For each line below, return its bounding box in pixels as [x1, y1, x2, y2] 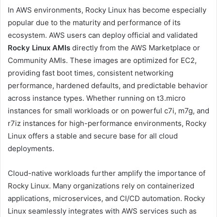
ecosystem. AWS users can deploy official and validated [8, 30, 198, 40]
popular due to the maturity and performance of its [8, 17, 181, 27]
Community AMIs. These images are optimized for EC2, [8, 55, 197, 65]
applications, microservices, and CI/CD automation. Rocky [8, 193, 205, 203]
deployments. [8, 143, 54, 153]
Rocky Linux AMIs [8, 43, 70, 52]
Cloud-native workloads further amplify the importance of [8, 168, 205, 178]
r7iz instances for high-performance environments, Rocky [8, 118, 206, 128]
